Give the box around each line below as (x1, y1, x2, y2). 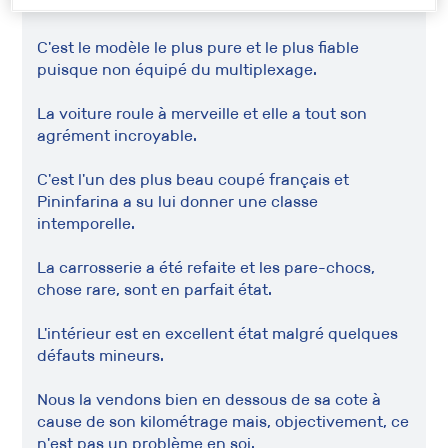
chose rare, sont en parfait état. (37, 280, 273, 299)
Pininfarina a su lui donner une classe (37, 192, 319, 211)
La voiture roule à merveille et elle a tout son (37, 104, 368, 123)
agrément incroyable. (37, 126, 198, 145)
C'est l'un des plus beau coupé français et (37, 170, 350, 189)
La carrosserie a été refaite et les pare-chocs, (37, 258, 376, 277)
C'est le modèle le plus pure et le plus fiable (37, 38, 360, 57)
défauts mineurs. (37, 346, 165, 365)
